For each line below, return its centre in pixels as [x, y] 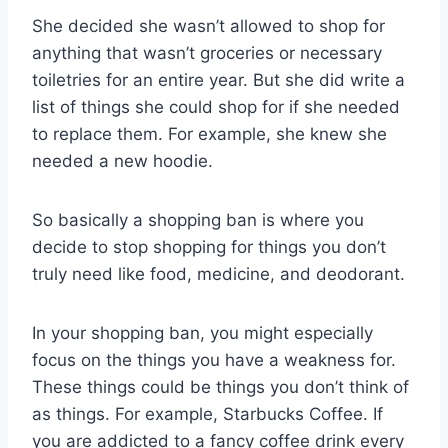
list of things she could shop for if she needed [216, 106]
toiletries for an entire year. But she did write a [218, 79]
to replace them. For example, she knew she [209, 133]
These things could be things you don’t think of [220, 386]
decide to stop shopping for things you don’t [209, 246]
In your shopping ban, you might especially [202, 332]
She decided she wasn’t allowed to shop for [208, 25]
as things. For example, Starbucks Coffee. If [207, 413]
